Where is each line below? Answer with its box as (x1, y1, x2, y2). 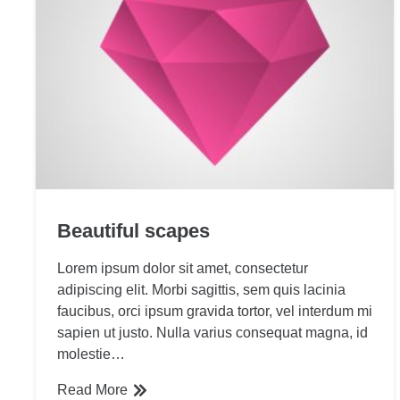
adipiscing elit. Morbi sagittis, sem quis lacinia (57, 281, 346, 297)
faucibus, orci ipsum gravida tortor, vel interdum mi (57, 303, 372, 319)
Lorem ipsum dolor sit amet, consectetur (57, 260, 308, 276)
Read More (57, 381, 128, 397)
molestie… (57, 346, 125, 362)
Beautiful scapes (57, 219, 210, 242)
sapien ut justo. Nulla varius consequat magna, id (57, 324, 368, 340)
